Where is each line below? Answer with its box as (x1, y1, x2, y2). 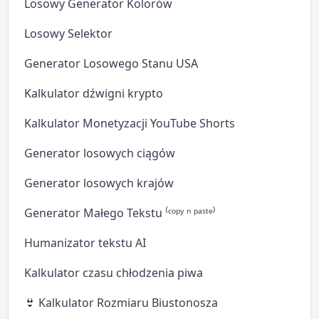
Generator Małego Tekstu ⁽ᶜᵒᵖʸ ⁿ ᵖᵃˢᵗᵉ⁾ (24, 204, 216, 221)
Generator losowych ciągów (24, 145, 176, 161)
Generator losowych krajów (24, 174, 174, 191)
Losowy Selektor (24, 25, 113, 41)
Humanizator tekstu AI (24, 234, 147, 251)
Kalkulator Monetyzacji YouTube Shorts (24, 115, 236, 131)
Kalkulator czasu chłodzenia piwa (24, 264, 204, 281)
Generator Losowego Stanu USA (24, 55, 199, 71)
